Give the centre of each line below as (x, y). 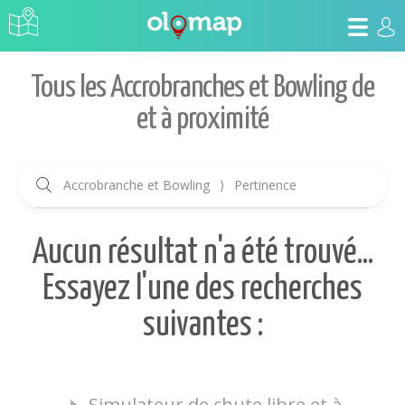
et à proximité (202, 120)
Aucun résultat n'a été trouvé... (202, 254)
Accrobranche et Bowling (138, 185)
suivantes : (202, 326)
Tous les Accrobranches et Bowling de (202, 88)
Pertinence (264, 185)
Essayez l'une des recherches (202, 290)
